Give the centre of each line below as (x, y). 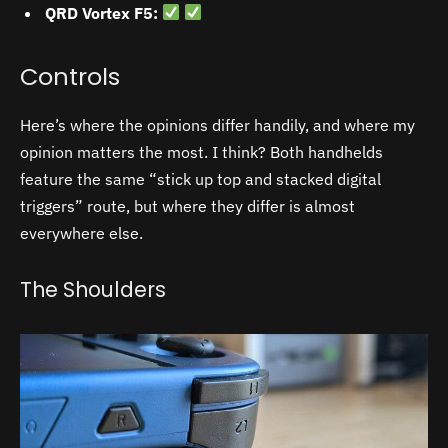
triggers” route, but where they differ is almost (187, 206)
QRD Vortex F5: (103, 12)
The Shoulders (93, 289)
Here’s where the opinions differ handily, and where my (217, 125)
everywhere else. (81, 233)
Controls (70, 77)
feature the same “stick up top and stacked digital (200, 179)
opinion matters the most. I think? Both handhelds (201, 152)
